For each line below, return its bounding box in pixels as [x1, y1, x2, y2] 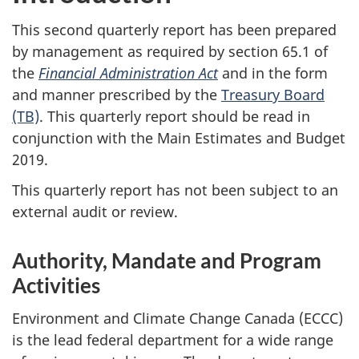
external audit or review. [12, 202, 178, 221]
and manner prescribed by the [12, 84, 221, 104]
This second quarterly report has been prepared [12, 19, 337, 39]
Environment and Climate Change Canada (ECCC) [12, 308, 343, 328]
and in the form [218, 63, 328, 83]
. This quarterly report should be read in [39, 106, 310, 126]
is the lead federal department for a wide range [12, 329, 333, 349]
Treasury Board [221, 84, 325, 104]
